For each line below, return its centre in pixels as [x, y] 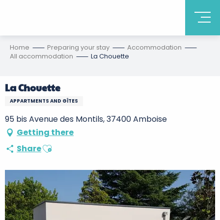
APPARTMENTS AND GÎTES [44, 101]
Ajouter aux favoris [77, 145]
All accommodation [41, 56]
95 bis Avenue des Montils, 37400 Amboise [86, 119]
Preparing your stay [78, 47]
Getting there [45, 132]
